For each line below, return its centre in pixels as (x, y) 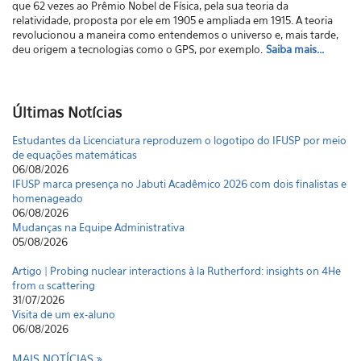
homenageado (48, 198)
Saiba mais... (295, 49)
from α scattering (54, 285)
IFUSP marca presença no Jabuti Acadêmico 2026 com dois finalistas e (179, 184)
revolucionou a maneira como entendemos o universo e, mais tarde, (175, 35)
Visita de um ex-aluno (64, 314)
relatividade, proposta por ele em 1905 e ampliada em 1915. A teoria (172, 20)
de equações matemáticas (75, 155)
